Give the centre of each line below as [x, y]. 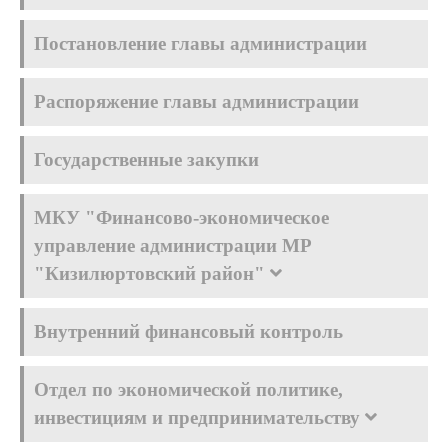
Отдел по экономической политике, [188, 389]
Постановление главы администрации [200, 43]
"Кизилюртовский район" [152, 273]
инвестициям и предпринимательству [199, 417]
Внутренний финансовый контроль [188, 331]
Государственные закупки [146, 159]
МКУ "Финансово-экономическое [181, 217]
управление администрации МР [173, 245]
